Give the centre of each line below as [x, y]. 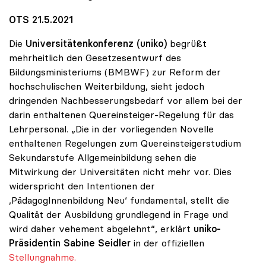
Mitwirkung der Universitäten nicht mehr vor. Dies [120, 172]
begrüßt [187, 44]
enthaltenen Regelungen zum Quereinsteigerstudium [125, 143]
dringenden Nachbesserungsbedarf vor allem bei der [126, 101]
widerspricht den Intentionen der [82, 186]
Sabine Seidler [97, 243]
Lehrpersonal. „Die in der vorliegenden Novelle [111, 129]
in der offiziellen [167, 243]
